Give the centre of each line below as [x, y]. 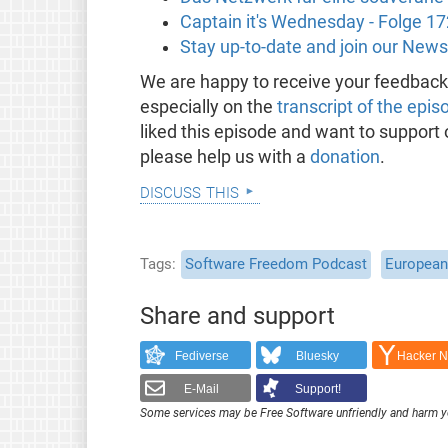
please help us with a [224, 156]
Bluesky [318, 356]
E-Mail [202, 389]
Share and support [237, 315]
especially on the [208, 106]
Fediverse [201, 356]
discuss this [189, 190]
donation [344, 156]
